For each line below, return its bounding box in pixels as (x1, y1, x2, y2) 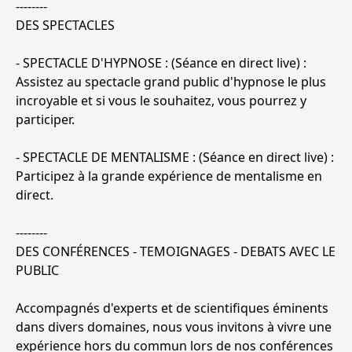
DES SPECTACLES (16, 16, 115, 35)
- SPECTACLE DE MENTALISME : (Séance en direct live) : (16, 148, 334, 167)
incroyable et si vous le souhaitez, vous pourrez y (16, 92, 306, 110)
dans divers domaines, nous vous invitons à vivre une (16, 318, 332, 336)
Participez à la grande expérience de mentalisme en (16, 167, 322, 185)
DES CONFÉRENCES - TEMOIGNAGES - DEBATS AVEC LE (16, 243, 335, 261)
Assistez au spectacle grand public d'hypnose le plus (16, 73, 326, 91)
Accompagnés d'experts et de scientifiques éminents (16, 299, 328, 317)
